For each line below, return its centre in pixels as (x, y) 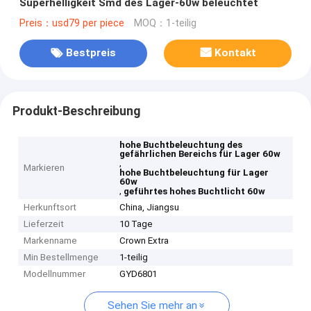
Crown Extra (144, 241)
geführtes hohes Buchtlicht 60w (195, 192)
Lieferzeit (44, 224)
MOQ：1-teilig (165, 23)
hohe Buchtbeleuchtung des (181, 145)
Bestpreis (91, 53)
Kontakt (236, 53)
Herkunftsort (50, 208)
